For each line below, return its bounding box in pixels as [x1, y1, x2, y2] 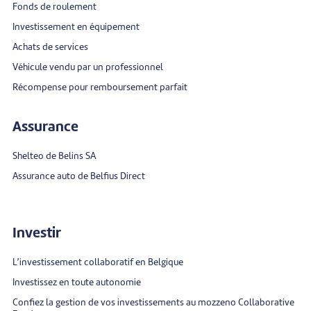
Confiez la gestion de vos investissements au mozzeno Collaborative [12, 298, 294, 308]
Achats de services [12, 42, 88, 52]
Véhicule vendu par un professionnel [12, 62, 163, 72]
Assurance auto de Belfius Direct [12, 171, 145, 181]
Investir [12, 226, 61, 241]
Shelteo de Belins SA [12, 151, 96, 161]
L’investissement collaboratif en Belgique [12, 258, 183, 267]
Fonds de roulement [12, 2, 96, 12]
